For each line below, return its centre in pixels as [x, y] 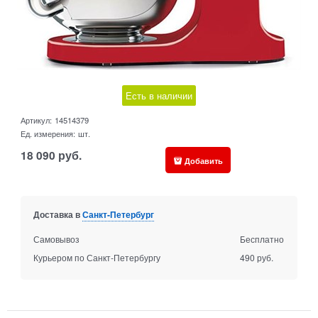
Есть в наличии [159, 96]
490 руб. [257, 258]
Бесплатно [262, 239]
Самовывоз [56, 239]
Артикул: [37, 120]
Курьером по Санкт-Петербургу [97, 258]
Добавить [203, 160]
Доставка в [57, 215]
